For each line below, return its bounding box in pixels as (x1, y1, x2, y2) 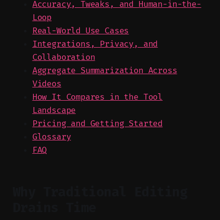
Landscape (32, 105, 76, 115)
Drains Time (12, 199, 96, 216)
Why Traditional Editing (12, 184, 188, 200)
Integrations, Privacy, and (32, 38, 158, 49)
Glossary (32, 131, 71, 142)
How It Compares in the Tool (32, 91, 163, 102)
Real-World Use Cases (32, 25, 129, 36)
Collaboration (32, 52, 95, 62)
